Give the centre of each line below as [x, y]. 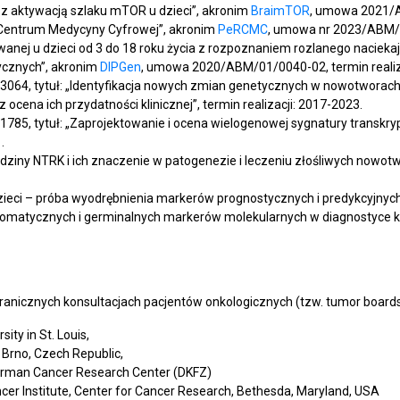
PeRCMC [243, 29]
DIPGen [121, 67]
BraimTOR [280, 11]
